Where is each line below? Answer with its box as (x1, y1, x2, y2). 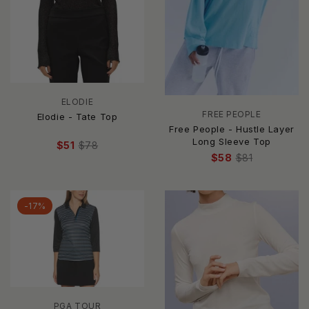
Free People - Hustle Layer (169, 123, 295, 135)
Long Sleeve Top (192, 136, 271, 148)
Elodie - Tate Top (37, 111, 118, 123)
